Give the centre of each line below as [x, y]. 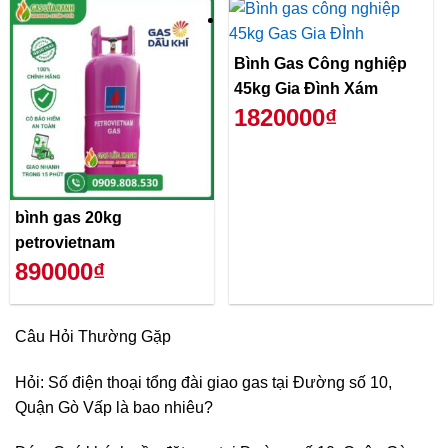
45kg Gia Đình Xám [306, 88]
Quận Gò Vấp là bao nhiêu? [114, 407]
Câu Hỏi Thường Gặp [93, 336]
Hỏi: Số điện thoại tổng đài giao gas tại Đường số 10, [203, 382]
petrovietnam [65, 242]
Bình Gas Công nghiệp [320, 63]
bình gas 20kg [68, 217]
